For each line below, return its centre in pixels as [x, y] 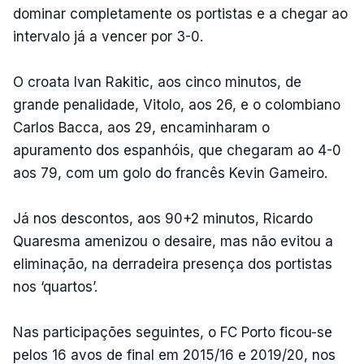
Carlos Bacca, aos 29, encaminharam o [141, 127]
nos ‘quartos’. [55, 286]
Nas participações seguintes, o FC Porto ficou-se [173, 332]
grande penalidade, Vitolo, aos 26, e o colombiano [177, 104]
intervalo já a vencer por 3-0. [108, 36]
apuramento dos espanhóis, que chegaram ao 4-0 [177, 150]
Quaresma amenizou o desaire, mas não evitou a [173, 241]
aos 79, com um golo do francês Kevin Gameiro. [170, 173]
